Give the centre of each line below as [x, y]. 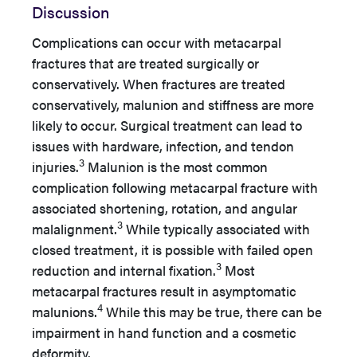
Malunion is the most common [176, 166]
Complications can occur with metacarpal [157, 42]
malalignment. [75, 228]
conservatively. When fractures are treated [159, 83]
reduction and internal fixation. [124, 270]
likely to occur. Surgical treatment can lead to [167, 125]
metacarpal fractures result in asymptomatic [164, 290]
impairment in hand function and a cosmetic [164, 332]
